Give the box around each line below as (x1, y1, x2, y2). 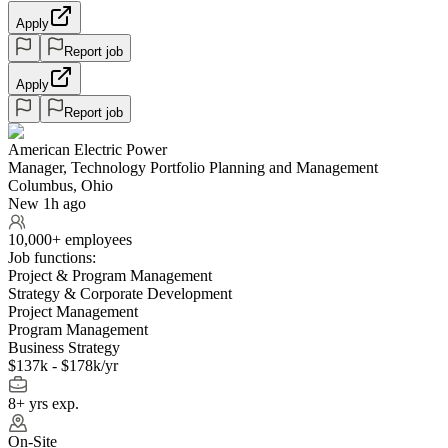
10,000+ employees (8, 230, 132, 248)
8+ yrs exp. (8, 394, 79, 412)
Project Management (8, 302, 138, 320)
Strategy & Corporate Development (8, 284, 232, 302)
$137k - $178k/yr (8, 356, 118, 374)
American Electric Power (8, 140, 167, 158)
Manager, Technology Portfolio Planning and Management (8, 158, 378, 176)
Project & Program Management (8, 266, 212, 284)
